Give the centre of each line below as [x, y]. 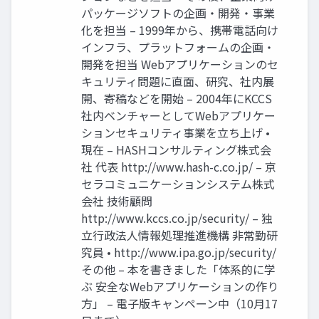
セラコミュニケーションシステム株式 [178, 183]
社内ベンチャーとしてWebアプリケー [178, 115]
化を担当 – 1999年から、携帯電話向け [180, 30]
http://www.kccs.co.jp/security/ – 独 [177, 218]
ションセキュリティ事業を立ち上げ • [176, 132]
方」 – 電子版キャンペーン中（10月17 [179, 303]
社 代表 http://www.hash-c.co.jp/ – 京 [179, 166]
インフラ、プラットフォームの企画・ [178, 47]
